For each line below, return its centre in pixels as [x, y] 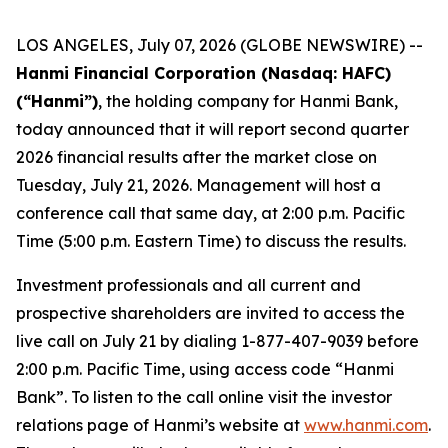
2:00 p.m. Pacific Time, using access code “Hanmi [205, 369]
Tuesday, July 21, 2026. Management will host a [198, 185]
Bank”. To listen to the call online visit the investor [204, 397]
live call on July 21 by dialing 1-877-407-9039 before [217, 341]
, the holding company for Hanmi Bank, [248, 101]
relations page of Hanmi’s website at [160, 425]
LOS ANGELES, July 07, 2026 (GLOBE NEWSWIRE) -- [219, 45]
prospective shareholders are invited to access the [210, 313]
